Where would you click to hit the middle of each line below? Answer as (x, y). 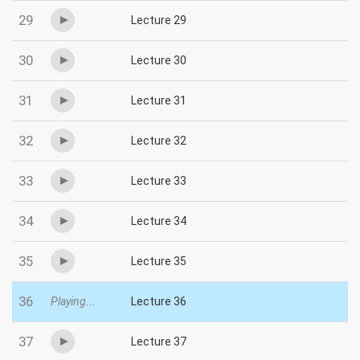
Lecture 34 (159, 221)
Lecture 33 (159, 181)
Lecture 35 (159, 262)
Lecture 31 (159, 101)
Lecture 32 (159, 141)
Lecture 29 (159, 20)
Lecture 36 (159, 302)
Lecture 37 (159, 342)
